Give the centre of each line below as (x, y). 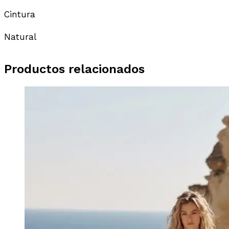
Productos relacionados (74, 69)
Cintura (20, 14)
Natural (20, 37)
